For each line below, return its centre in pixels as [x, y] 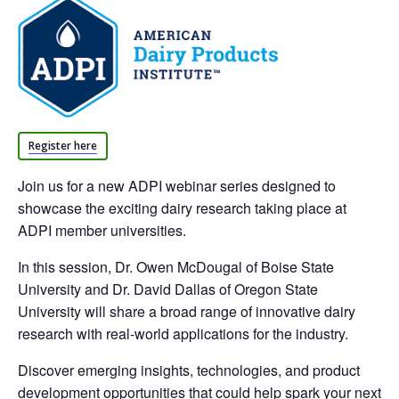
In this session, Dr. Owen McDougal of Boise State [176, 267]
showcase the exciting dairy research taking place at [182, 208]
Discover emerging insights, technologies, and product [189, 370]
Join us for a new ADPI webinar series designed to [177, 186]
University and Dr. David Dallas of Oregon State [168, 289]
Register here [63, 146]
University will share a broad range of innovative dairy [187, 311]
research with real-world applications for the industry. [183, 334]
